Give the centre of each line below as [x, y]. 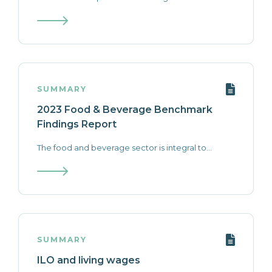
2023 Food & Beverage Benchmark [125, 110]
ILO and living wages [89, 260]
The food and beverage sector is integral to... [124, 148]
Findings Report [77, 124]
